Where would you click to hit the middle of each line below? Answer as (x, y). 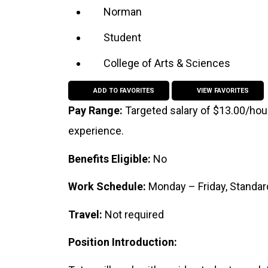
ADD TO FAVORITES (124, 91)
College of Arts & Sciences (167, 63)
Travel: (86, 214)
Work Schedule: (108, 187)
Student (122, 37)
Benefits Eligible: (111, 159)
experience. (96, 131)
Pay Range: (97, 110)
